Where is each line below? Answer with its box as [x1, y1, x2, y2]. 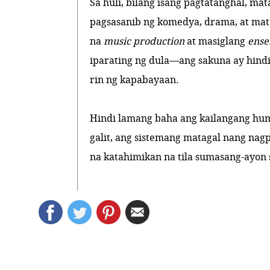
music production [104, 34, 185, 48]
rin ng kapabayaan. [90, 73, 180, 87]
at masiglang [184, 34, 248, 48]
